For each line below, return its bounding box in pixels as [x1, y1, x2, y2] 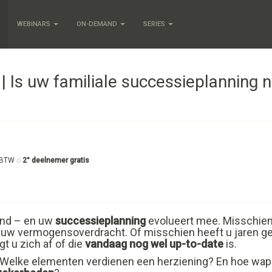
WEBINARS [17, 20, 52, 28]
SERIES [143, 20, 167, 28]
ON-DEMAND [76, 20, 119, 28]
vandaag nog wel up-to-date [85, 237, 223, 250]
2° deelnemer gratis [22, 156, 89, 165]
